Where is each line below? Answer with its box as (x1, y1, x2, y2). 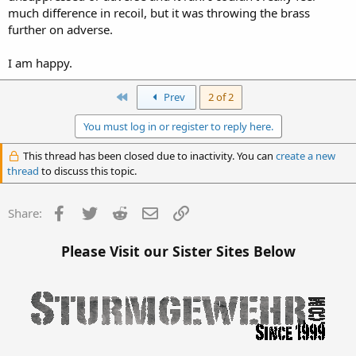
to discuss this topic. (39, 164, 137, 178)
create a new (275, 149, 335, 163)
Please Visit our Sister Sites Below (60, 241, 296, 261)
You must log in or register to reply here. (83, 119, 273, 133)
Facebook (68, 203, 122, 219)
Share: (8, 205, 42, 221)
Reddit (130, 203, 165, 219)
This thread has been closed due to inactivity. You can (20, 149, 276, 163)
